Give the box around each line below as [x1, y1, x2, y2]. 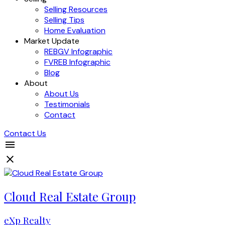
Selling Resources [44, 4, 107, 15]
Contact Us [4, 128, 46, 139]
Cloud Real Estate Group [4, 188, 136, 204]
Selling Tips [44, 14, 84, 25]
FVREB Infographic [44, 56, 110, 67]
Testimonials [44, 98, 90, 109]
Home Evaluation [44, 25, 105, 36]
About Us [44, 88, 79, 99]
